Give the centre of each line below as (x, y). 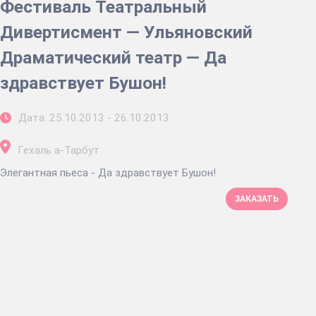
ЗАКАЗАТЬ (257, 199)
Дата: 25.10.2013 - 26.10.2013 (94, 117)
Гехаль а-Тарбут (59, 150)
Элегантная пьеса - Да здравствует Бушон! (138, 172)
